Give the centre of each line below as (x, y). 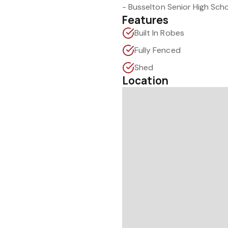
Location (146, 80)
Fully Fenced (158, 50)
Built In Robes (159, 33)
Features (146, 20)
